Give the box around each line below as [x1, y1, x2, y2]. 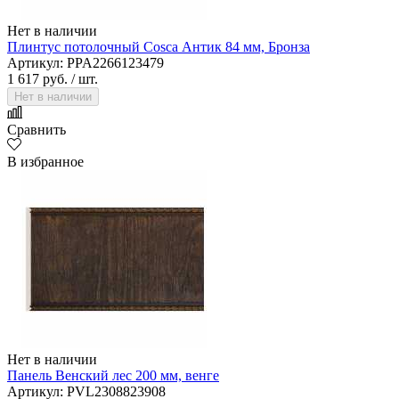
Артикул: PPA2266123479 [7, 55, 164, 71]
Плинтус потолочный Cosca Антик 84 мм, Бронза [7, 39, 310, 55]
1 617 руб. [7, 71, 68, 87]
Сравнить [7, 122, 66, 138]
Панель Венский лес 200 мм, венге [7, 368, 219, 384]
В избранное [7, 154, 84, 170]
